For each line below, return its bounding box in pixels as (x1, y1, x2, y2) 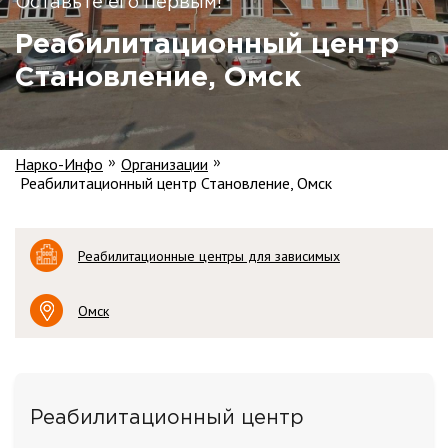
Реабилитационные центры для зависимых (78, 246, 340, 265)
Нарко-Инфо (15, 154, 103, 174)
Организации (121, 154, 208, 174)
